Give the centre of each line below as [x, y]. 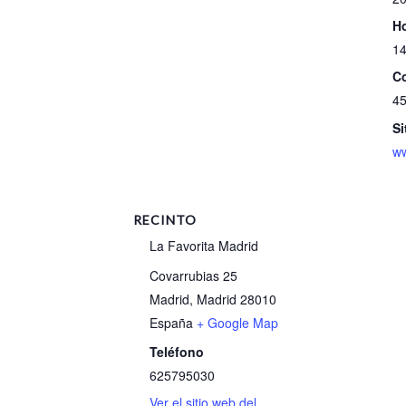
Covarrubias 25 [194, 275]
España [172, 322]
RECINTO [165, 220]
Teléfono [177, 351]
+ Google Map [238, 322]
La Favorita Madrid [204, 246]
